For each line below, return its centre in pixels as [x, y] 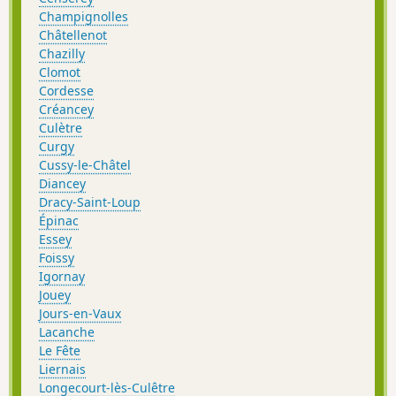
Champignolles [84, 16]
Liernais [62, 369]
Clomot [60, 72]
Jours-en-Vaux [80, 313]
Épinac [59, 220]
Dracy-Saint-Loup [90, 202]
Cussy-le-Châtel [85, 164]
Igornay [62, 276]
